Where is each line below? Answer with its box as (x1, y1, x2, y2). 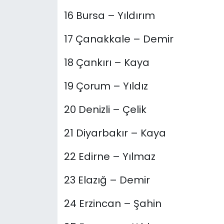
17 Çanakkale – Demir (63, 32, 173, 46)
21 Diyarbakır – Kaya (63, 126, 166, 140)
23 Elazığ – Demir (63, 173, 150, 187)
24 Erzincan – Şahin (63, 196, 161, 211)
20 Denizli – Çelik (63, 102, 146, 117)
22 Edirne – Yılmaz (63, 149, 155, 164)
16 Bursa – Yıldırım (63, 8, 155, 23)
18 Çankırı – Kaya (63, 55, 149, 70)
